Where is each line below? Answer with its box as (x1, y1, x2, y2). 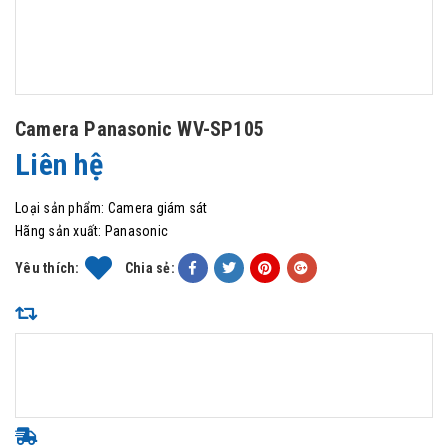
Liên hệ (15, 147, 103, 182)
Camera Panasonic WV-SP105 (15, 117, 264, 141)
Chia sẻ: (124, 260, 175, 276)
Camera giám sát (107, 200, 208, 216)
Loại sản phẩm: (15, 200, 105, 216)
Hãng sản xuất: (15, 223, 102, 239)
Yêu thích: (15, 260, 80, 276)
